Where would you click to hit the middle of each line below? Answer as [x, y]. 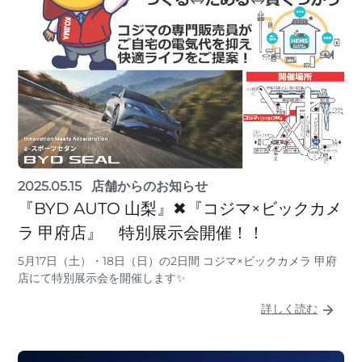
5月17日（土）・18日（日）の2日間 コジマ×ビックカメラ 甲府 [177, 261]
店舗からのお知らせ [149, 186]
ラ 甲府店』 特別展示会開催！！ [141, 232]
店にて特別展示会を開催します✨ [102, 278]
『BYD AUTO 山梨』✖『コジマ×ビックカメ [180, 208]
